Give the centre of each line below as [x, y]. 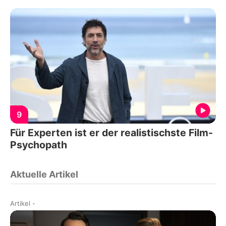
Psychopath [39, 145]
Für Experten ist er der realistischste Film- [111, 133]
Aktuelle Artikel [44, 175]
